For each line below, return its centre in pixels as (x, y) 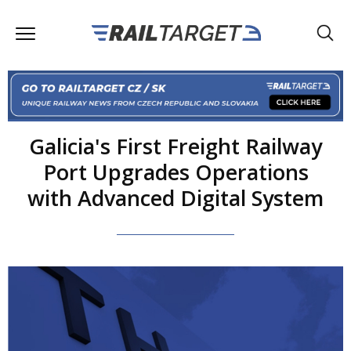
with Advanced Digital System (175, 197)
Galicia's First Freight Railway (175, 146)
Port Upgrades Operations (175, 172)
